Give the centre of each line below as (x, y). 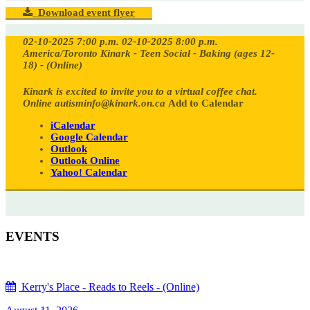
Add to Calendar (206, 103)
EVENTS (33, 237)
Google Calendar (89, 137)
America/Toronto (60, 54)
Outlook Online (85, 161)
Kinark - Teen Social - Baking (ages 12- (188, 54)
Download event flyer (84, 13)
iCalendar (73, 126)
